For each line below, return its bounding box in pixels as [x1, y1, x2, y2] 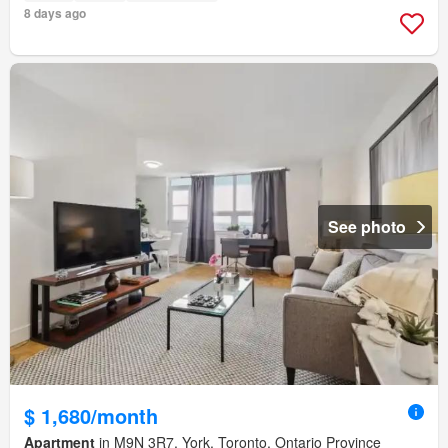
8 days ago [24, 4, 86, 23]
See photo [328, 214, 406, 238]
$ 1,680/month [24, 400, 158, 430]
